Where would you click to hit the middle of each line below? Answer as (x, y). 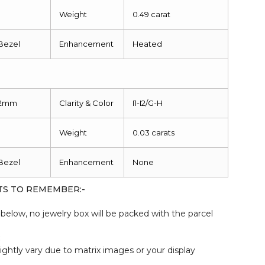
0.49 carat (152, 14)
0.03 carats (154, 132)
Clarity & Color (87, 103)
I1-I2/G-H (148, 103)
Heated (148, 43)
